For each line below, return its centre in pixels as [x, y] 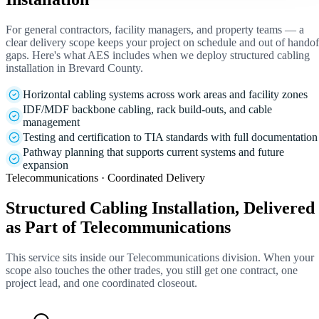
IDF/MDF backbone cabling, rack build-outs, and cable [147, 110]
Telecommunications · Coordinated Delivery [105, 178]
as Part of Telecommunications [118, 228]
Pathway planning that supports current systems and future [153, 152]
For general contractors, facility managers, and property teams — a [155, 30]
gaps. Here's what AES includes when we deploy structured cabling [158, 56]
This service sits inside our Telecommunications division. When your [160, 257]
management [51, 122]
